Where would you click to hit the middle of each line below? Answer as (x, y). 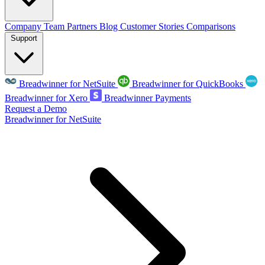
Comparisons (211, 26)
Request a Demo (36, 109)
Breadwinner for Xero (46, 98)
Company (24, 26)
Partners (83, 26)
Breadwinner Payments (148, 98)
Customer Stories (153, 26)
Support (24, 38)
